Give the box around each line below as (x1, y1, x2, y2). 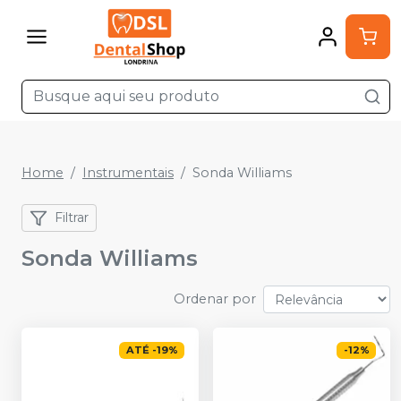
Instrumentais (82, 165, 174, 181)
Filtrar (55, 209, 89, 226)
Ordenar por (174, 291, 256, 308)
